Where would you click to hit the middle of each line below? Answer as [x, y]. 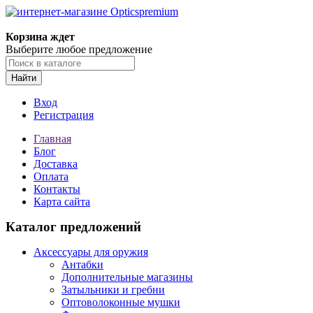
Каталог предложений [73, 227]
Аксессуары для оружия [91, 252]
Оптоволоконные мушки [121, 302]
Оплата [51, 176]
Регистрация [64, 115]
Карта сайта [62, 202]
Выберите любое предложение [79, 49]
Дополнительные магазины [127, 277]
